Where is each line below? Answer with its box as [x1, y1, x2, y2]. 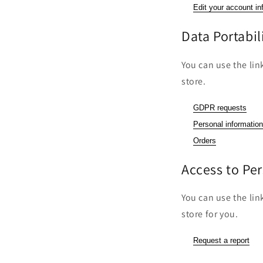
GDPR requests [193, 103, 247, 112]
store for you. [181, 208, 238, 221]
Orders [193, 136, 216, 145]
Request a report [193, 236, 249, 245]
